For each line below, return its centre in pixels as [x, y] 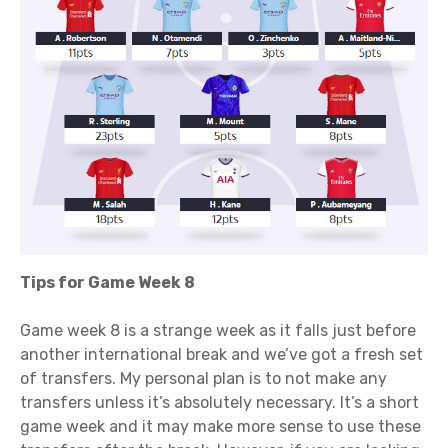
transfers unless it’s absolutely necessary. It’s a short [219, 403]
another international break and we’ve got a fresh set [221, 355]
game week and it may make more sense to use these [220, 427]
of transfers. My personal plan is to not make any [203, 379]
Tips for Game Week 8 [107, 283]
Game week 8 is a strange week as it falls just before [218, 331]
